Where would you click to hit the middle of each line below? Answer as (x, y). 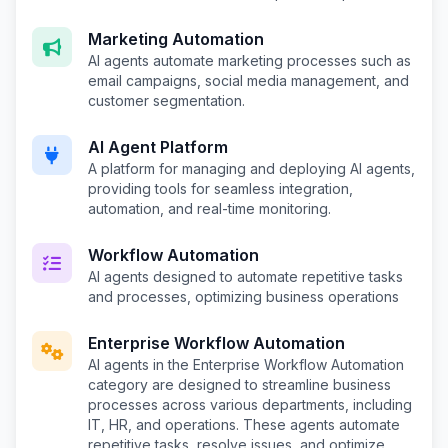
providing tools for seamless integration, (220, 188)
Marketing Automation (176, 39)
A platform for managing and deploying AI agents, (251, 168)
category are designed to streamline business (239, 384)
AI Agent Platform (158, 147)
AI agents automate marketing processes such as (249, 60)
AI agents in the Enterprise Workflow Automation (246, 364)
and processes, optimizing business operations (243, 296)
